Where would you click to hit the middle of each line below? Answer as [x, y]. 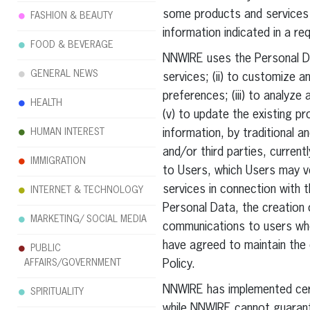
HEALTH [46, 103]
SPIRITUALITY [57, 292]
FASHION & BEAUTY [72, 16]
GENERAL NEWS [64, 74]
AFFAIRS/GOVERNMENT [73, 263]
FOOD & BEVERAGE [72, 45]
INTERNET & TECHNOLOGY [87, 190]
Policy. [179, 264]
